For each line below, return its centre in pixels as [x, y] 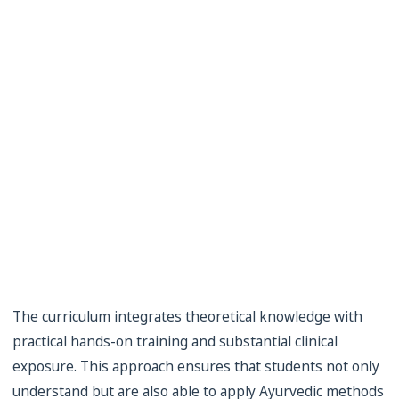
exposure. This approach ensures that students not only [196, 366]
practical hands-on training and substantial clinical [175, 342]
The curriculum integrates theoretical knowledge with [187, 317]
